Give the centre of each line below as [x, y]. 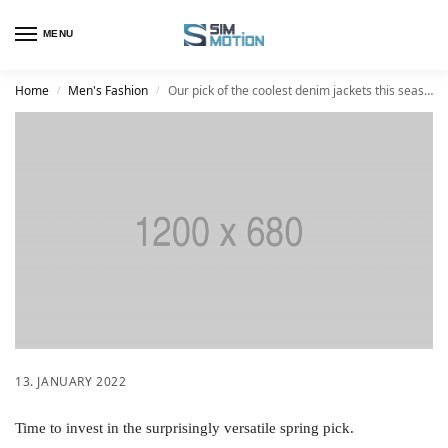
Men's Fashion [108, 90]
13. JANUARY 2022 [71, 381]
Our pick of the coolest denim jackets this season [295, 90]
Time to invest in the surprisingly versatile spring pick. [184, 427]
